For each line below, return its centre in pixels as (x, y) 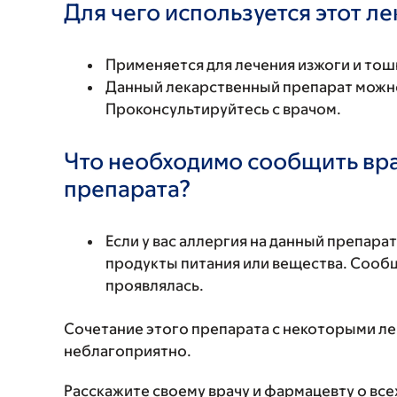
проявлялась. (155, 285)
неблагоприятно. (128, 351)
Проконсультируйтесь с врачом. (223, 109)
